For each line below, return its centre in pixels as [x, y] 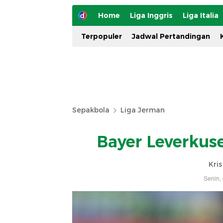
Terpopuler [102, 36]
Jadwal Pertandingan [171, 36]
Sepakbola [91, 110]
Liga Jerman [143, 110]
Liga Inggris [151, 15]
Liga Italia [201, 15]
